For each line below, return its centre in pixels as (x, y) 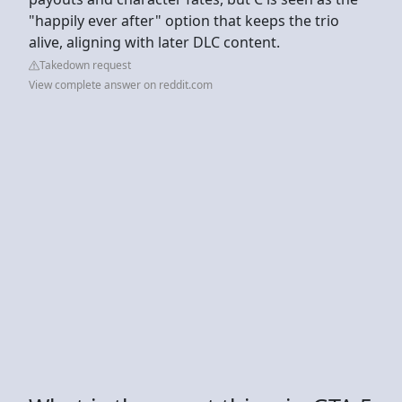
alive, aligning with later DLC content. (156, 42)
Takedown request (85, 65)
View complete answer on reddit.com (121, 84)
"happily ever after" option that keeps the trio (184, 20)
